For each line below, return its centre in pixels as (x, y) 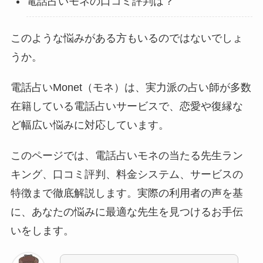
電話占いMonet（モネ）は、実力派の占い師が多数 (131, 88)
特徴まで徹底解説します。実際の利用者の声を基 (127, 193)
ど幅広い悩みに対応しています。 (90, 125)
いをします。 (42, 231)
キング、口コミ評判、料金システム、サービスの (127, 175)
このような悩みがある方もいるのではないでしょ (127, 38)
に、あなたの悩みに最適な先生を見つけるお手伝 (127, 212)
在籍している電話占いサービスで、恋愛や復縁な (127, 107)
